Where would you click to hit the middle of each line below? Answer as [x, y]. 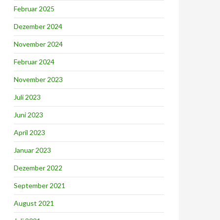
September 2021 [40, 185]
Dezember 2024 [38, 26]
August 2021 [34, 203]
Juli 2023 [27, 97]
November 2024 [38, 44]
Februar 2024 [34, 62]
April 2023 [29, 132]
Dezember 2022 [38, 168]
